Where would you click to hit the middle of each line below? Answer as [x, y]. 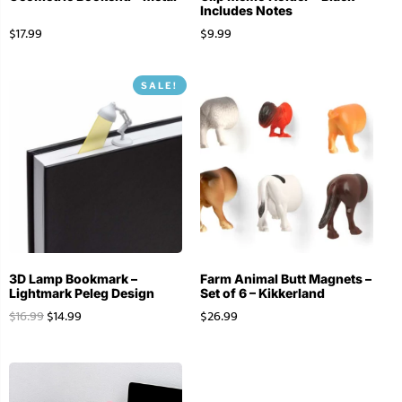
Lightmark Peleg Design [82, 293]
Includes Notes [246, 10]
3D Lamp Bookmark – [73, 278]
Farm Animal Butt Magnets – [285, 278]
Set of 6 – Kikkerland [262, 293]
